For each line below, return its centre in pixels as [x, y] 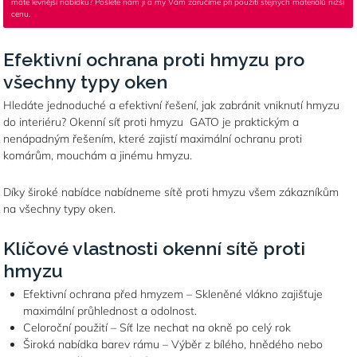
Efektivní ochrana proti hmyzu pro [154, 59]
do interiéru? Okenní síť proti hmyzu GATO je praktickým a [151, 122]
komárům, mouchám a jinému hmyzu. [98, 155]
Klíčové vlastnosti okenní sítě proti [155, 248]
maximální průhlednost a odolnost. [110, 311]
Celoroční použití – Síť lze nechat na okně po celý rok [159, 328]
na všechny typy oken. [60, 209]
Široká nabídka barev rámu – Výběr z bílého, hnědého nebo [173, 344]
